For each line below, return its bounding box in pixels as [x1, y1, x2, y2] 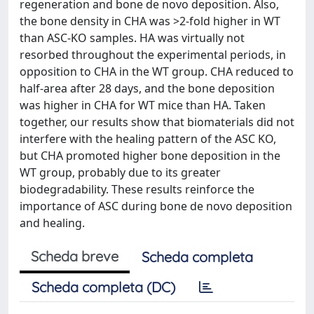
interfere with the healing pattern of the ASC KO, [20, 131, 276, 146]
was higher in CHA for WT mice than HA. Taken [20, 97, 266, 113]
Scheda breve [31, 247, 118, 265]
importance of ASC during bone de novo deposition [20, 198, 292, 214]
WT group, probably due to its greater [20, 165, 221, 180]
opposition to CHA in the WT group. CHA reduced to [20, 64, 294, 79]
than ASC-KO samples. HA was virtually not [20, 30, 245, 46]
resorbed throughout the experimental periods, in [20, 47, 286, 62]
